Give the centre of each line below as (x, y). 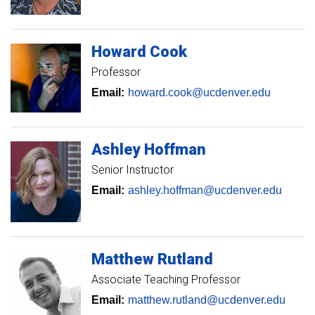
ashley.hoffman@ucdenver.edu (205, 190)
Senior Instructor (133, 169)
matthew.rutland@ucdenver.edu (207, 300)
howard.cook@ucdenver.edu (199, 93)
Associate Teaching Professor (166, 280)
